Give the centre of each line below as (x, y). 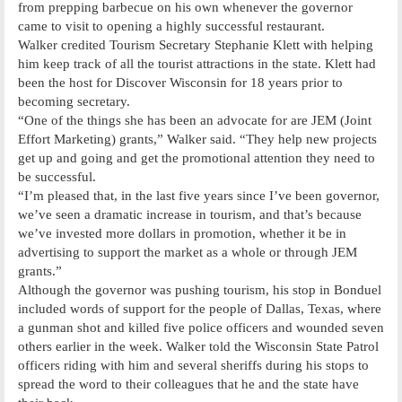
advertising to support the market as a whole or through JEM (188, 252)
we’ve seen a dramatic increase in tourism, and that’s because (190, 214)
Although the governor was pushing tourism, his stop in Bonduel (200, 289)
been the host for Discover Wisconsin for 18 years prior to (180, 82)
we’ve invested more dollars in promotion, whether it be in (182, 233)
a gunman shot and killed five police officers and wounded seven (201, 327)
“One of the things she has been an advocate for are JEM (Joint (195, 120)
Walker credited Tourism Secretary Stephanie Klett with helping (196, 44)
